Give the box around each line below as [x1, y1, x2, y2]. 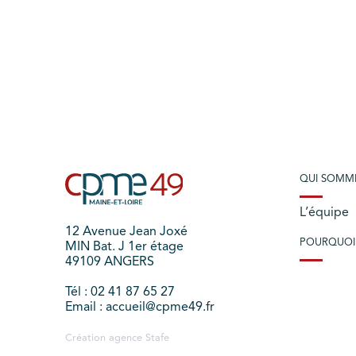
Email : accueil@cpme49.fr [65, 301, 215, 315]
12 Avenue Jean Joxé [65, 226, 188, 239]
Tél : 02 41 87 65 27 [65, 286, 175, 300]
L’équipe [300, 206, 349, 219]
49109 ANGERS [65, 256, 154, 269]
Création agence [65, 333, 145, 344]
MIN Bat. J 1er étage [65, 241, 184, 254]
